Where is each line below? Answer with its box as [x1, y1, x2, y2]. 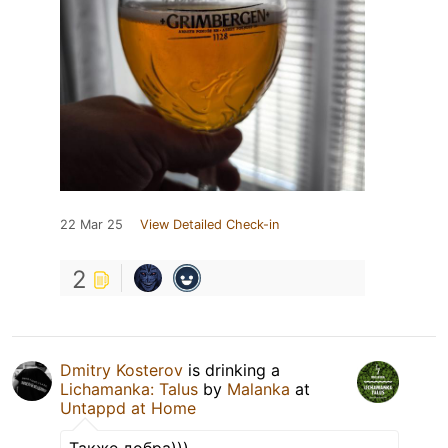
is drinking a [183, 360, 280, 381]
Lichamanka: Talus [60, 379, 198, 400]
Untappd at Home [60, 398, 196, 419]
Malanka [227, 379, 290, 400]
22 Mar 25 [60, 217, 123, 233]
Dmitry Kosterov [60, 360, 183, 381]
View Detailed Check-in [140, 217, 279, 233]
